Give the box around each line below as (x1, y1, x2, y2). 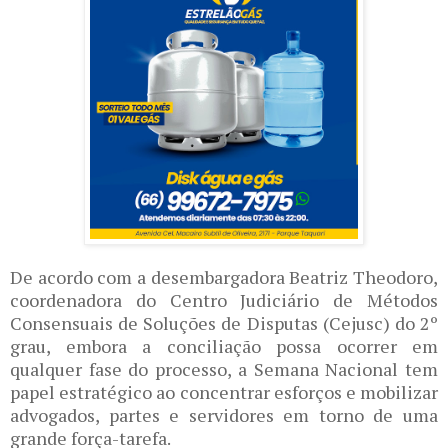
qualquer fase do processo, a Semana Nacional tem (10, 356, 438, 381)
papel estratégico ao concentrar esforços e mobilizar (10, 379, 438, 404)
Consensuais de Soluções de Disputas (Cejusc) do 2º (10, 310, 438, 335)
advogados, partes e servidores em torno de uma (10, 402, 438, 427)
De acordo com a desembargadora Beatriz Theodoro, (10, 264, 438, 289)
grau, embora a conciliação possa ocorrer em (10, 333, 438, 358)
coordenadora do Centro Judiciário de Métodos (10, 287, 438, 312)
